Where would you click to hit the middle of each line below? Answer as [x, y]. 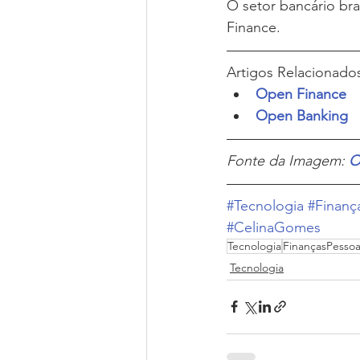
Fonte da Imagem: [288, 160]
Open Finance [301, 94]
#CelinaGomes [274, 227]
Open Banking [302, 115]
